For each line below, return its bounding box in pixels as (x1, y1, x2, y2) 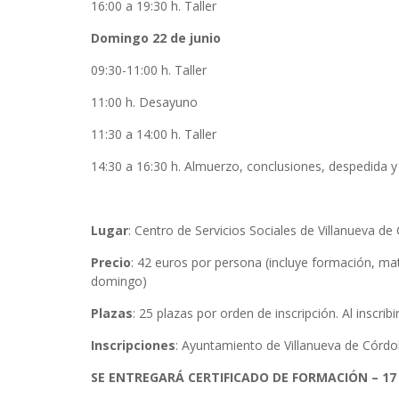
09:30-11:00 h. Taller (91, 61, 207, 78)
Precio (91, 253, 131, 271)
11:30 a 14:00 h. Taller (91, 125, 216, 142)
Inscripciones (91, 336, 175, 354)
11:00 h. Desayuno (91, 93, 198, 110)
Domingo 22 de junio (91, 28, 224, 46)
